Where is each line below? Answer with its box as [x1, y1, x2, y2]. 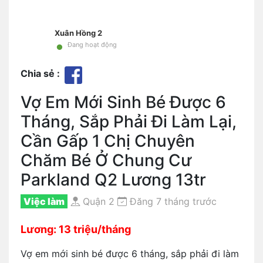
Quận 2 [80, 195, 114, 207]
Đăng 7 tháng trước [127, 195, 217, 207]
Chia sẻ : [21, 68, 65, 79]
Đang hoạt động [68, 41, 117, 49]
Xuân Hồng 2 [55, 28, 102, 38]
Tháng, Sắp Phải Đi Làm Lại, [21, 112, 237, 131]
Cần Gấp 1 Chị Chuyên [21, 131, 195, 151]
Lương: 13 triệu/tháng [21, 223, 131, 235]
